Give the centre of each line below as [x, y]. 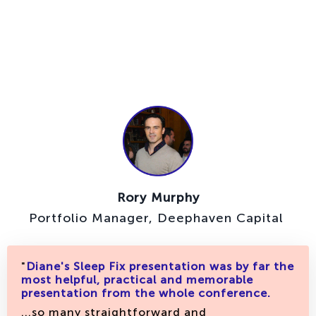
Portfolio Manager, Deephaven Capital [158, 218]
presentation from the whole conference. [146, 293]
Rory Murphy [158, 198]
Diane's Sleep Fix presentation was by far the [160, 267]
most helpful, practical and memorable [137, 280]
